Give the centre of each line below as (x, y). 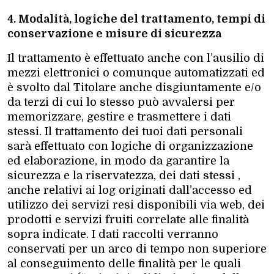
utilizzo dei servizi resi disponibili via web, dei (136, 205)
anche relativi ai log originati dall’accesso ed (130, 190)
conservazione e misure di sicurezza (114, 33)
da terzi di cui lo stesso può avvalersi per (121, 102)
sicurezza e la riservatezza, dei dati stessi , (124, 175)
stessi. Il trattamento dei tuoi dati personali (125, 131)
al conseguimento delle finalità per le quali (124, 263)
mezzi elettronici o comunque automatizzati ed (136, 72)
